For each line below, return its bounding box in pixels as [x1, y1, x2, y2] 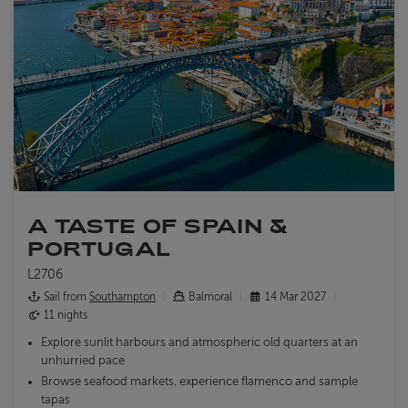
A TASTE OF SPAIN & [27, 214, 289, 238]
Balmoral [186, 291, 235, 304]
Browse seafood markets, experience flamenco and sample [41, 375, 358, 389]
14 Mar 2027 [262, 291, 329, 304]
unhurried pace [41, 354, 125, 368]
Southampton [89, 291, 156, 304]
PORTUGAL [27, 237, 171, 260]
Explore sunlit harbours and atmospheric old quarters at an [41, 336, 358, 350]
